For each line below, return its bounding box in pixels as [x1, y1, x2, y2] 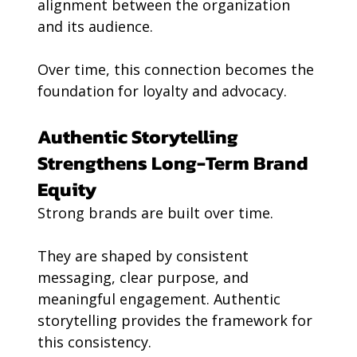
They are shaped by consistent [37, 246, 253, 266]
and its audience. [37, 17, 153, 37]
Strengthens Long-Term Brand [37, 149, 312, 178]
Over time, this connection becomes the [37, 60, 318, 80]
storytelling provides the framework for [37, 311, 316, 331]
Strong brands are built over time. [37, 203, 273, 223]
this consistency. [37, 332, 151, 352]
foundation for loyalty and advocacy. [37, 81, 287, 101]
